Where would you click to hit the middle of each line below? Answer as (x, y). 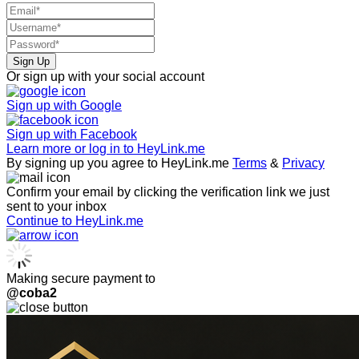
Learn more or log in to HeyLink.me (106, 148)
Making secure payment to (81, 278)
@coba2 (32, 292)
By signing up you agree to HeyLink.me (119, 163)
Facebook (109, 134)
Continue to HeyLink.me (75, 220)
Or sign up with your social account (105, 76)
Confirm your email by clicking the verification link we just (168, 192)
